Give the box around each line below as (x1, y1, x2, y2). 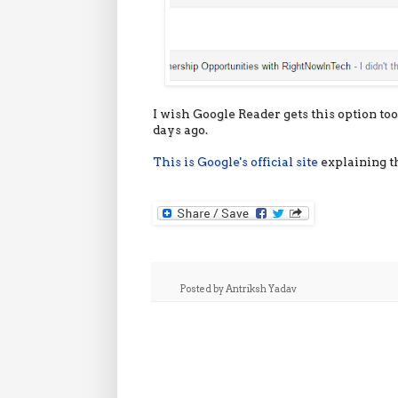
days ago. (153, 122, 208, 137)
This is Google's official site (153, 154, 318, 169)
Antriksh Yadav (225, 283, 297, 295)
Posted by (179, 283, 226, 295)
